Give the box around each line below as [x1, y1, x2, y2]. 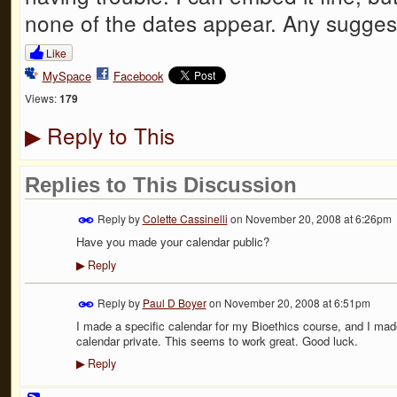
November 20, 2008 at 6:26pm [245, 211, 392, 226]
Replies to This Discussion [24, 173, 297, 198]
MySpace [42, 66, 91, 84]
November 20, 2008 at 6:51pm [223, 294, 370, 310]
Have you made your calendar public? [75, 233, 269, 251]
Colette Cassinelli [142, 211, 228, 226]
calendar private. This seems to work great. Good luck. [75, 331, 358, 349]
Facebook [113, 66, 164, 84]
